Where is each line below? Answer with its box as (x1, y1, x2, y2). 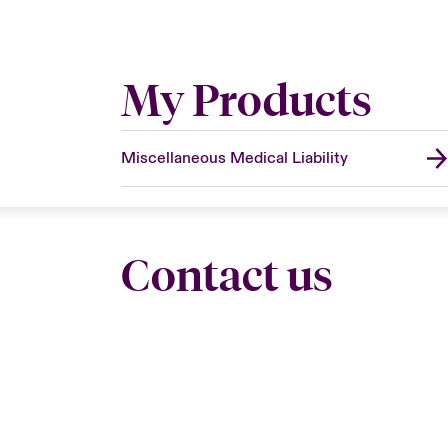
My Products (120, 73, 372, 127)
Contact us (120, 248, 333, 302)
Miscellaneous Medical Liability (120, 147, 348, 168)
